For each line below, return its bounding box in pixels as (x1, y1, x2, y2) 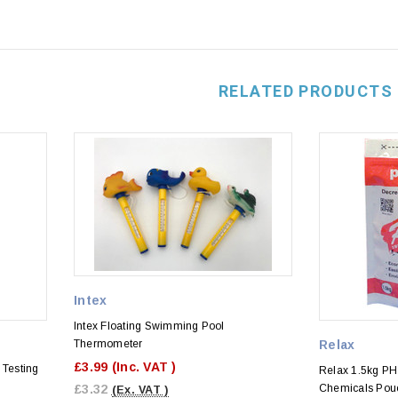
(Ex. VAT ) (111, 383, 169, 396)
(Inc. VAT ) (111, 359, 177, 374)
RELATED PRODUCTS (218, 81, 394, 100)
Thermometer (74, 337, 143, 350)
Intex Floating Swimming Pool (74, 319, 225, 332)
